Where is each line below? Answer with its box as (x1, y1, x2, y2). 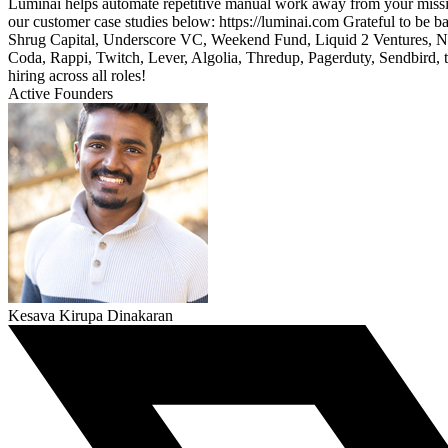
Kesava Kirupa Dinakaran (8, 307, 173, 325)
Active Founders (8, 85, 113, 103)
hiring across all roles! (8, 67, 146, 85)
